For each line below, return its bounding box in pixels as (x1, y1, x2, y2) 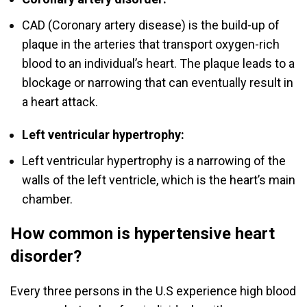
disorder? (10, 247, 86, 267)
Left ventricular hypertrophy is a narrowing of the (22, 153, 286, 169)
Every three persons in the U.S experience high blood (10, 284, 296, 299)
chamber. (22, 192, 78, 207)
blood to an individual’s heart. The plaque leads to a (22, 56, 295, 71)
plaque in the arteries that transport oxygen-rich (22, 37, 280, 52)
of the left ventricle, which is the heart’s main (53, 173, 295, 188)
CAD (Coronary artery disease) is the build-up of (22, 18, 280, 33)
